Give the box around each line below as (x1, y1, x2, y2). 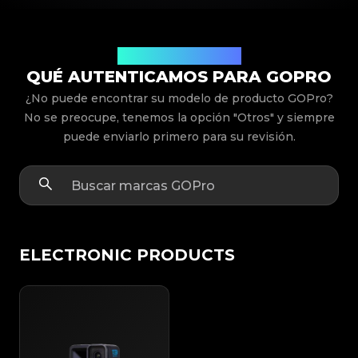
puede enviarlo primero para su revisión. (62, 129, 296, 145)
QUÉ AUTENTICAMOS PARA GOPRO (26, 67, 332, 87)
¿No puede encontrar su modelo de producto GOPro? (25, 91, 333, 106)
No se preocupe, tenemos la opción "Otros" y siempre (23, 110, 335, 125)
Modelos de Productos (117, 50, 241, 62)
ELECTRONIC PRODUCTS (19, 245, 235, 265)
